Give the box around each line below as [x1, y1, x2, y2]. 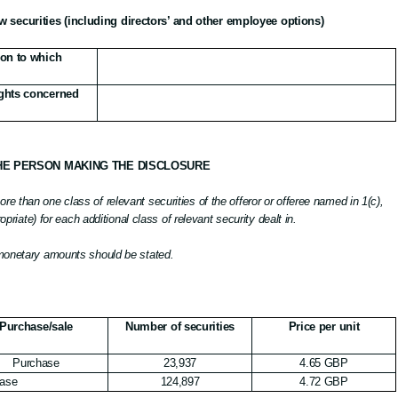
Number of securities [124, 320, 235, 333]
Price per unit [288, 320, 360, 333]
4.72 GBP [299, 375, 348, 388]
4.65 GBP [299, 356, 348, 370]
